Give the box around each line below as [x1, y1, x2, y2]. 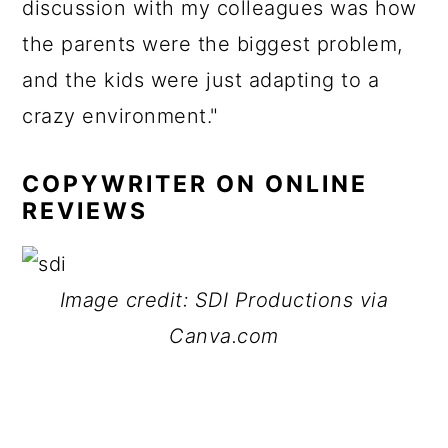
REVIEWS [22, 197, 149, 225]
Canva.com [169, 324, 279, 348]
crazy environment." [22, 104, 219, 128]
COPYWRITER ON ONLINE [22, 170, 369, 198]
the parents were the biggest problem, [22, 32, 403, 56]
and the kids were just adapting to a [22, 68, 380, 92]
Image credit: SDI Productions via [59, 288, 389, 312]
